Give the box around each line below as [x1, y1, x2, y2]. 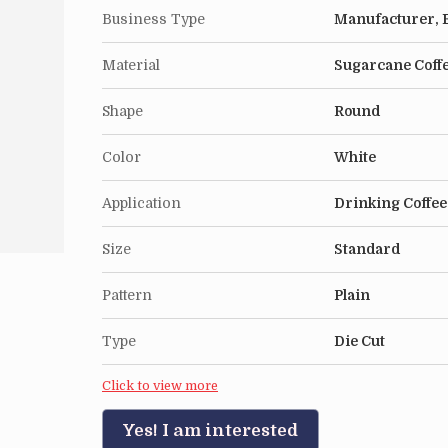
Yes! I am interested [123, 421, 298, 440]
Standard [334, 241, 400, 257]
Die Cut [334, 333, 385, 349]
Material [102, 57, 160, 73]
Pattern [102, 287, 152, 303]
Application [102, 195, 181, 211]
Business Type [102, 11, 205, 27]
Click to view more [102, 379, 218, 393]
